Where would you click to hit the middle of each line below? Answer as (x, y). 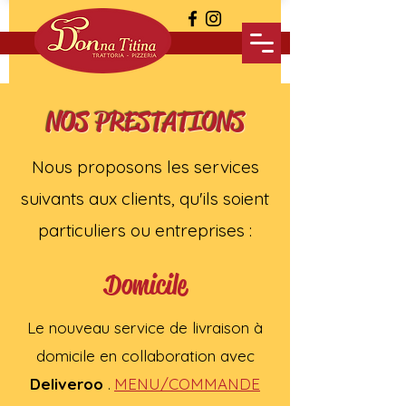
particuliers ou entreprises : (145, 230)
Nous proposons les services (145, 167)
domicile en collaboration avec (145, 356)
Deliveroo (67, 384)
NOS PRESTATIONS (145, 121)
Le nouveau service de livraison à (145, 328)
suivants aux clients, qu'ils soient (145, 198)
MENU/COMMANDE (187, 384)
